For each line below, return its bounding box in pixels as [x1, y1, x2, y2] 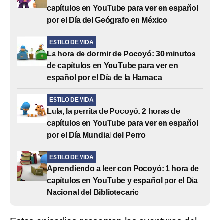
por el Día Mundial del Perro [47, 130, 146, 139]
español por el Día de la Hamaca [47, 73, 162, 82]
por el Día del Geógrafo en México [47, 15, 168, 24]
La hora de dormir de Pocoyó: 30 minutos [47, 49, 196, 58]
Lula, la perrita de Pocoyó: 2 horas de [47, 107, 180, 115]
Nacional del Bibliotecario [47, 188, 139, 196]
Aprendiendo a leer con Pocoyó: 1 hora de [47, 164, 199, 173]
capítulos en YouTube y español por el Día [47, 176, 198, 185]
